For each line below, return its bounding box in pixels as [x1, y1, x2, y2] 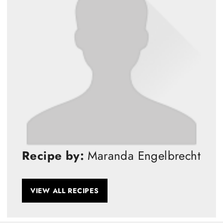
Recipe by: [22, 147, 84, 165]
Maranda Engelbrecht [84, 147, 201, 165]
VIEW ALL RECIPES [30, 186, 99, 196]
